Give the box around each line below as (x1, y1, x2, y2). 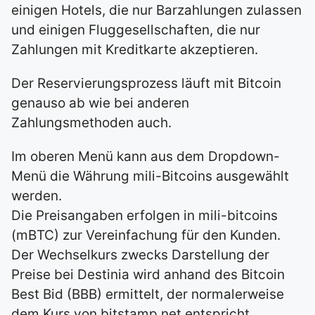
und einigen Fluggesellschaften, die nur (11, 21, 260, 38)
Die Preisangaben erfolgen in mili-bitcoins (11, 207, 278, 224)
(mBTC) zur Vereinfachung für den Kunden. (11, 226, 281, 243)
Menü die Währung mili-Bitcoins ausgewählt (11, 167, 289, 184)
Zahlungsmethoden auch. (11, 114, 172, 131)
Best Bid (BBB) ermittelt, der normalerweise (11, 285, 284, 302)
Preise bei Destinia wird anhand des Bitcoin (11, 266, 285, 283)
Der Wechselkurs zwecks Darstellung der (11, 246, 269, 263)
